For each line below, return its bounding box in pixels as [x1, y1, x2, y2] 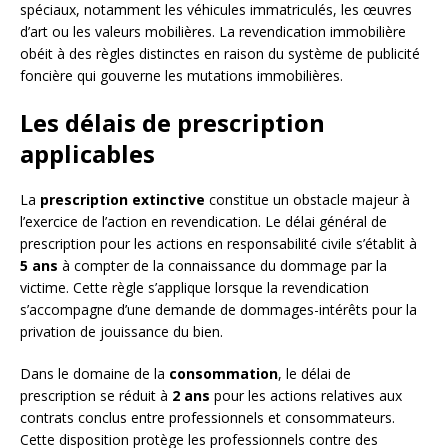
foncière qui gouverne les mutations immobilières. [20, 66, 343, 86]
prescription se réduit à [20, 386, 172, 406]
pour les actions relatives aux [210, 386, 402, 406]
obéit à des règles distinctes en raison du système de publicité [20, 44, 420, 64]
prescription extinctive [40, 190, 205, 210]
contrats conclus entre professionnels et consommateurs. [20, 408, 395, 428]
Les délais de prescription [20, 106, 325, 140]
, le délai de [278, 364, 351, 384]
